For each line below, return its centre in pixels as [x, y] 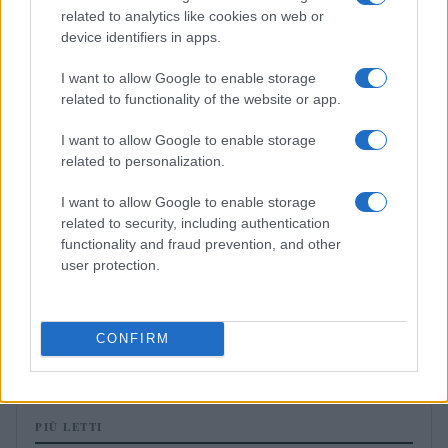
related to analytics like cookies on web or [192, 15]
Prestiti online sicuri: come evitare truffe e [178, 303]
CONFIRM [132, 338]
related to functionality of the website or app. [201, 98]
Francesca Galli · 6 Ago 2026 [96, 345]
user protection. [110, 264]
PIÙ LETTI [69, 426]
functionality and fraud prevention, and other [201, 243]
